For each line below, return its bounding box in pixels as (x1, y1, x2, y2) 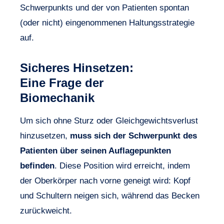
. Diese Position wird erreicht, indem (54, 160, 190, 170)
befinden (20, 160, 54, 170)
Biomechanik (20, 90, 94, 104)
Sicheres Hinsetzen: (20, 60, 133, 74)
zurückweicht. (20, 205, 72, 215)
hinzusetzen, (20, 130, 70, 140)
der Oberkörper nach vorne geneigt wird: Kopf (20, 175, 190, 185)
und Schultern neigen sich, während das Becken (20, 190, 199, 200)
